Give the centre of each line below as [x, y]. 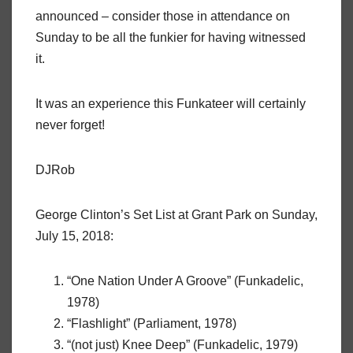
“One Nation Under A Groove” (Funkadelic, [185, 281]
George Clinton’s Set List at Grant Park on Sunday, [176, 215]
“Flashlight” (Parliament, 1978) [152, 324]
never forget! [70, 125]
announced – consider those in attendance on [163, 17]
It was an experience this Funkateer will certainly [171, 104]
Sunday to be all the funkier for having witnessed [171, 38]
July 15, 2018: [74, 236]
